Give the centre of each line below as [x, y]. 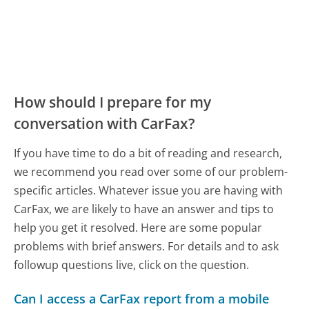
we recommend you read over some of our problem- [151, 171]
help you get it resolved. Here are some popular [138, 227]
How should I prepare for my [113, 102]
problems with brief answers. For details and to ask [147, 246]
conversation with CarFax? [105, 123]
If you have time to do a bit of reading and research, [148, 153]
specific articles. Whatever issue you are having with [149, 190]
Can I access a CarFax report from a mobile [142, 298]
